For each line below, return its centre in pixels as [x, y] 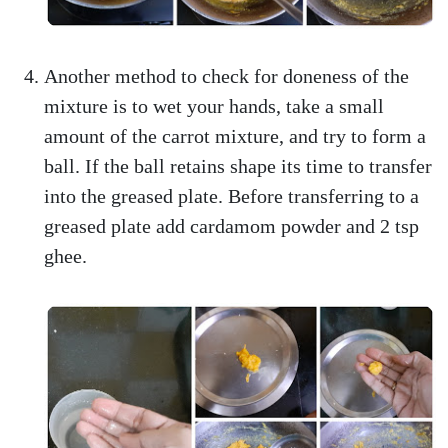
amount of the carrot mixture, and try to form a [235, 136]
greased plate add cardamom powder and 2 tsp [231, 226]
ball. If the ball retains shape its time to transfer [238, 166]
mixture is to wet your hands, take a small [214, 106]
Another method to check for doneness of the [226, 76]
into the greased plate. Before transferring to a [231, 196]
